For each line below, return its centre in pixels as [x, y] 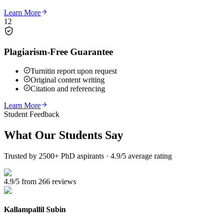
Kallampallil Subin [35, 210]
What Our [31, 135]
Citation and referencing [68, 88]
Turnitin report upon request [74, 71]
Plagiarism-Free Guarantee [58, 52]
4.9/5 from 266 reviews [40, 181]
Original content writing [68, 80]
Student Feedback [32, 114]
